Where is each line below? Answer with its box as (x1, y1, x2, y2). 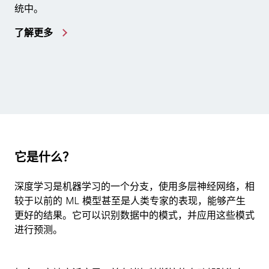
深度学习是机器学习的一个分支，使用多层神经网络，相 (14, 180, 255, 193)
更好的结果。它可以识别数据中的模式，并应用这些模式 (14, 209, 255, 222)
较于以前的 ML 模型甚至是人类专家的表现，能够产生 (14, 195, 246, 207)
